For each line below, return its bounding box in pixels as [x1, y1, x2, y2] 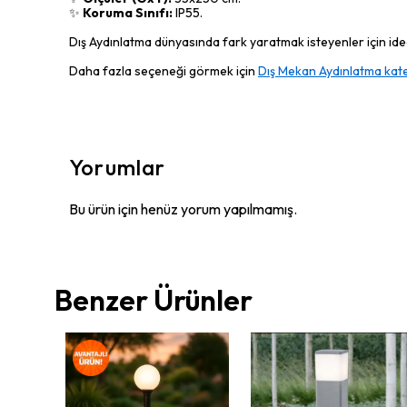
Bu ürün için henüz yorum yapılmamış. [69, 200, 297, 218]
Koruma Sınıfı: [83, 5, 173, 21]
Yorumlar [69, 154, 166, 181]
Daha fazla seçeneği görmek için [69, 63, 258, 79]
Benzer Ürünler [55, 282, 253, 318]
